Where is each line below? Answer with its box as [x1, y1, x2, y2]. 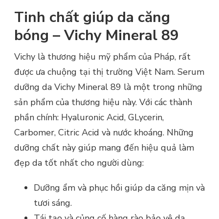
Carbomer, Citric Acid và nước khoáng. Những [14, 127, 194, 139]
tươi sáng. [34, 197, 72, 209]
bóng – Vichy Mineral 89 [14, 25, 179, 46]
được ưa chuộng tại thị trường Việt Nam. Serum [14, 66, 204, 78]
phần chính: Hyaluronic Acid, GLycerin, [14, 111, 164, 124]
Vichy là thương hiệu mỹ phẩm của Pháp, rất [14, 51, 191, 63]
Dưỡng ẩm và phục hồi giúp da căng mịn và [34, 182, 205, 194]
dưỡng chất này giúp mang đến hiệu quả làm [14, 142, 194, 154]
